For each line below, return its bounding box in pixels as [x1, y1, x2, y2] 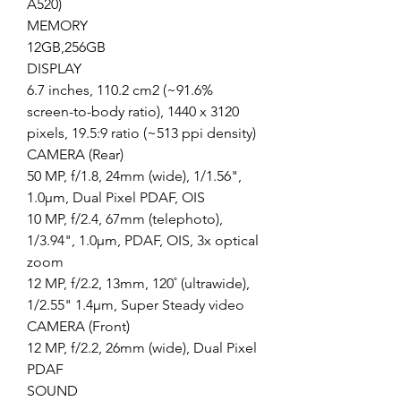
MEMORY [27, 17, 88, 35]
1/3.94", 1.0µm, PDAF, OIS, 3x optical [27, 232, 259, 250]
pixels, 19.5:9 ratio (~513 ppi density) [27, 124, 256, 142]
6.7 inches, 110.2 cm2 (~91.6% [27, 81, 213, 99]
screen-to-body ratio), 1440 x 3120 [27, 103, 239, 121]
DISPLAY [27, 60, 81, 78]
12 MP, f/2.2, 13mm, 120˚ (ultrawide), [27, 275, 250, 293]
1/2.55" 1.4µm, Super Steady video [27, 296, 244, 314]
